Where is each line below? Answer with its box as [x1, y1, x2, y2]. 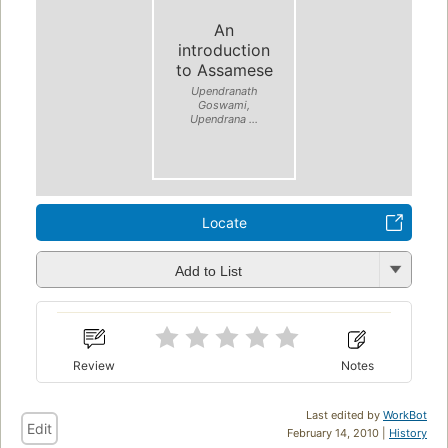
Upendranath [190, 83, 258, 98]
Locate [201, 214, 247, 232]
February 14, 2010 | [287, 425, 389, 440]
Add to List [174, 262, 242, 279]
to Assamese [175, 59, 273, 80]
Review [73, 357, 116, 373]
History [389, 425, 427, 440]
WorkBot [383, 407, 427, 422]
